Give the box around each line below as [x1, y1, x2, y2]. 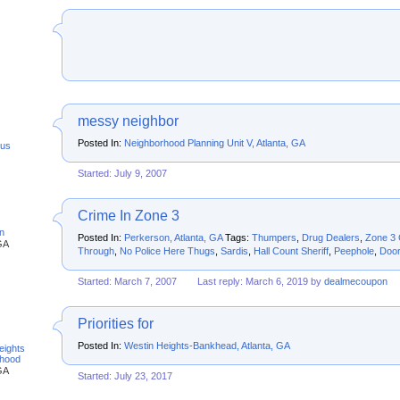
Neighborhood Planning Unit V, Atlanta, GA [124, 137, 305, 148]
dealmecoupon [324, 276, 387, 287]
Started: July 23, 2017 [78, 371, 172, 381]
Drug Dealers [302, 232, 360, 243]
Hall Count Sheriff [254, 246, 329, 256]
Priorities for [78, 316, 154, 331]
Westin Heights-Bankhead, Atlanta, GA [124, 340, 290, 351]
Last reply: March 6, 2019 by [197, 276, 324, 287]
